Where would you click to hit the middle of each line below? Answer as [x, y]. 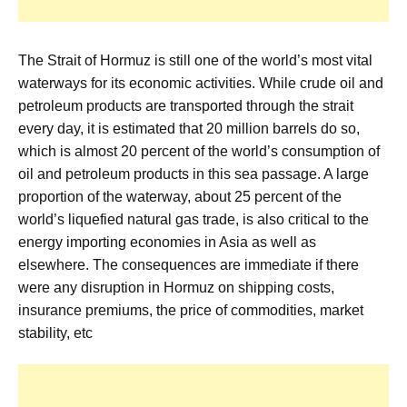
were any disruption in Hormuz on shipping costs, [176, 287]
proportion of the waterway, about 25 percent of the [180, 196]
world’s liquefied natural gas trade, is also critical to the [194, 219]
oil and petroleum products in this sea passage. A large [194, 174]
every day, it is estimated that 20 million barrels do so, [189, 128]
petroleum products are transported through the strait [186, 105]
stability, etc [55, 333]
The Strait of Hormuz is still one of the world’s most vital [195, 60]
